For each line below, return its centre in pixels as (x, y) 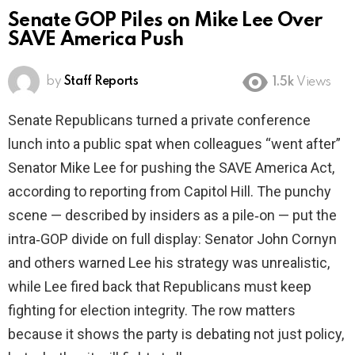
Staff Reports (101, 82)
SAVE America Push (96, 40)
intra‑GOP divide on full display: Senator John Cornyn (172, 239)
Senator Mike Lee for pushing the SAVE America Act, (171, 168)
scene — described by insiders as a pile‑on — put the (172, 216)
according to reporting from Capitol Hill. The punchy (170, 192)
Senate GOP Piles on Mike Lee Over (165, 21)
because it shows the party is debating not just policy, (176, 334)
